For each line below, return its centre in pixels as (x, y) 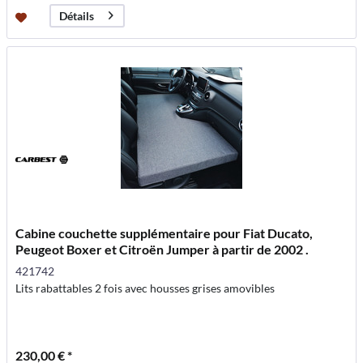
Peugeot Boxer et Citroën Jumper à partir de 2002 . (162, 249)
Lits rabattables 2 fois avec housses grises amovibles (145, 288)
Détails (77, 16)
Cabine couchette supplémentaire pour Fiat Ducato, (164, 233)
